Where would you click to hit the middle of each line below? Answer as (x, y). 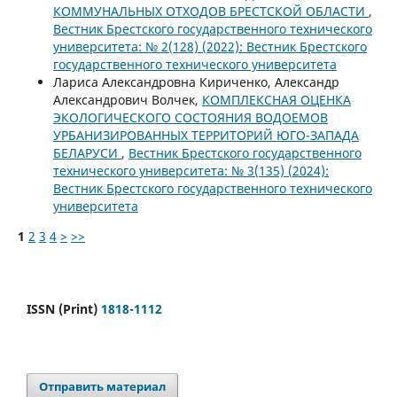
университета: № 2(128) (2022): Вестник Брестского (210, 46)
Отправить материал (103, 386)
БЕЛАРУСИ (87, 152)
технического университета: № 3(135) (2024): (191, 170)
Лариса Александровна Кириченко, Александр (196, 82)
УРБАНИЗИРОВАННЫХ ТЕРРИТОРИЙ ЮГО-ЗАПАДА (206, 135)
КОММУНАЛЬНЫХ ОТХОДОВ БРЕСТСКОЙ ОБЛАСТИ (210, 11)
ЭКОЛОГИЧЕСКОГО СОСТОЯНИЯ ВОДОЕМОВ (190, 117)
